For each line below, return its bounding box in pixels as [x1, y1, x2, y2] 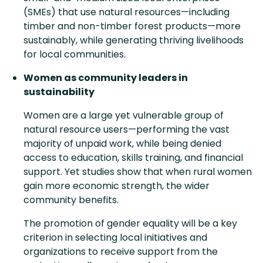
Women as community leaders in [23, 71, 188, 85]
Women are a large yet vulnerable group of [23, 109, 224, 123]
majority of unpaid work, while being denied [23, 137, 221, 151]
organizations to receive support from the [23, 245, 218, 259]
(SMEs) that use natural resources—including [23, 5, 230, 19]
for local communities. [23, 48, 126, 62]
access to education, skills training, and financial [23, 151, 243, 165]
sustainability [23, 85, 95, 99]
